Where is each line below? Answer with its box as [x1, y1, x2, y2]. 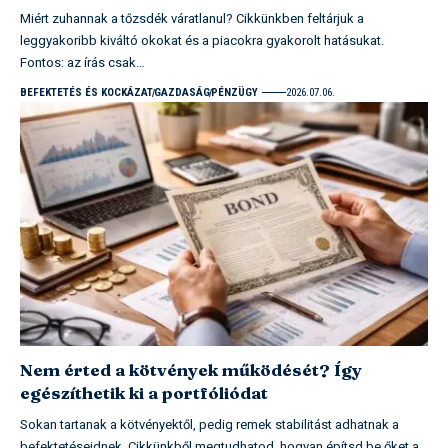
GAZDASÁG [154, 85, 210, 99]
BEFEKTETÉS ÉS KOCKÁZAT [20, 85, 153, 99]
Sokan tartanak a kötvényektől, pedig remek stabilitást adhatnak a [20, 415, 399, 435]
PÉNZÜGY [211, 85, 258, 99]
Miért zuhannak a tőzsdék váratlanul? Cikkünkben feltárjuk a [20, 8, 364, 28]
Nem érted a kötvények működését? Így [20, 359, 362, 381]
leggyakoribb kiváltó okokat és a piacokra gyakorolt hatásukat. [20, 30, 384, 50]
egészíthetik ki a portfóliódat [20, 382, 268, 404]
